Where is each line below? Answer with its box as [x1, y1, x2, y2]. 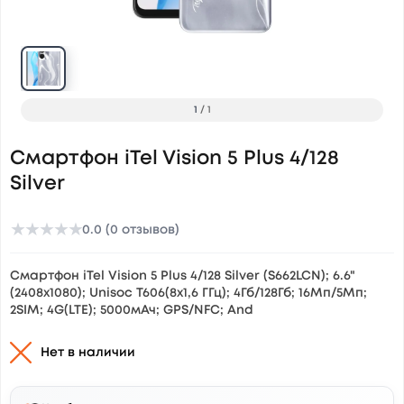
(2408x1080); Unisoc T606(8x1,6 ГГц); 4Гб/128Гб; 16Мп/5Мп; [10, 288, 367, 298]
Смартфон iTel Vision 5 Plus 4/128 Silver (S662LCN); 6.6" [10, 271, 355, 281]
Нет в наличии [41, 347, 135, 358]
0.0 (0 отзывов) [82, 225, 179, 235]
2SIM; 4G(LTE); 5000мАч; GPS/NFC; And [10, 305, 253, 316]
